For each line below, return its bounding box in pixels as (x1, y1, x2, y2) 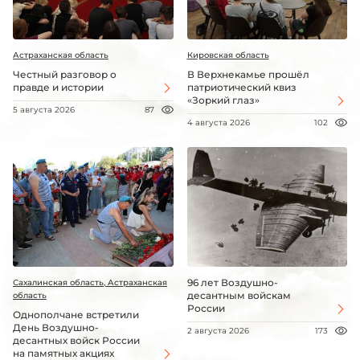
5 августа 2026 (13, 104, 75, 115)
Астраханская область (13, 49, 108, 60)
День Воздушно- (13, 321, 99, 334)
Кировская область (186, 49, 269, 60)
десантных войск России (13, 334, 140, 347)
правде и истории (13, 80, 104, 93)
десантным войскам (186, 289, 291, 302)
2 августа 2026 (186, 325, 249, 337)
